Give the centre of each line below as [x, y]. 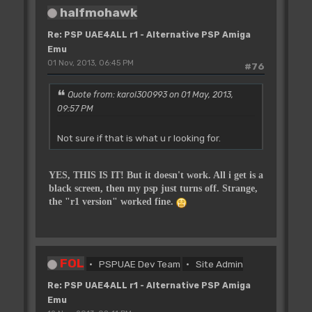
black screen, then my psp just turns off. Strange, [153, 188]
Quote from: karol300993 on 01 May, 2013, [150, 95]
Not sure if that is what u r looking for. [139, 138]
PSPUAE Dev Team [140, 264]
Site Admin [219, 264]
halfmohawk [98, 12]
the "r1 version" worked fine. [112, 201]
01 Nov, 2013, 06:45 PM [90, 63]
